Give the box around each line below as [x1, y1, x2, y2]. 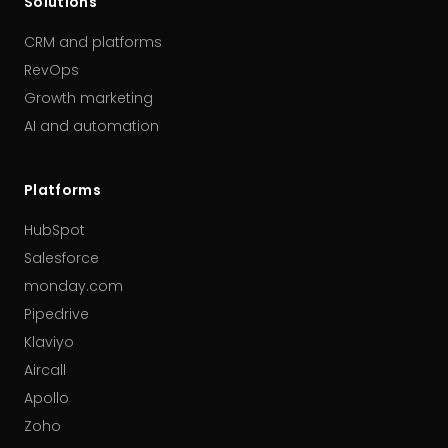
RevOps [24, 60, 79, 80]
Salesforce [24, 248, 99, 268]
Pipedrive [24, 304, 89, 324]
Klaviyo [24, 332, 74, 352]
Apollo [24, 388, 69, 408]
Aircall [24, 360, 66, 380]
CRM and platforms [24, 32, 162, 52]
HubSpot [24, 220, 85, 240]
